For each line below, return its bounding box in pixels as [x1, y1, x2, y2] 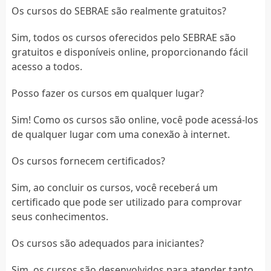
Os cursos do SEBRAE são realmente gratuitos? [11, 4, 226, 18]
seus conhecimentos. [11, 209, 108, 223]
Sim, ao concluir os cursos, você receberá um [11, 180, 218, 194]
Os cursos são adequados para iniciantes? [11, 236, 204, 250]
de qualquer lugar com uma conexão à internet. [11, 127, 230, 141]
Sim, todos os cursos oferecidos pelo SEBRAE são [11, 30, 236, 44]
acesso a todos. [11, 59, 82, 73]
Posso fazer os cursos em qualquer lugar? [11, 86, 204, 100]
